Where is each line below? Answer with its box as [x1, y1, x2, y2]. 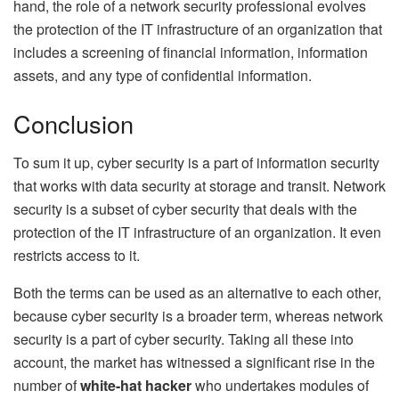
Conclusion [13, 105, 134, 141]
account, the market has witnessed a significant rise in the [13, 352, 375, 373]
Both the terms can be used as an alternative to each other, [13, 282, 381, 304]
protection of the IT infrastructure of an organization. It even [13, 222, 381, 243]
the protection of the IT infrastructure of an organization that [13, 19, 382, 40]
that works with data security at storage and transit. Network [13, 175, 386, 197]
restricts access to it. [13, 245, 140, 266]
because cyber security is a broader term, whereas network [13, 305, 383, 327]
